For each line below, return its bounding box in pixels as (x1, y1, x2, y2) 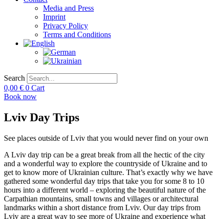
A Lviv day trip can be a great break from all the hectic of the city (4, 150, 205, 159)
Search (4, 74, 25, 82)
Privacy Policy (43, 22, 88, 30)
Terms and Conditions (43, 30, 111, 39)
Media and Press (43, 4, 94, 12)
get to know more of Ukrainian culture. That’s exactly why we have (4, 168, 213, 176)
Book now (4, 92, 37, 101)
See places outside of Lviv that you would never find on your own (4, 133, 208, 142)
